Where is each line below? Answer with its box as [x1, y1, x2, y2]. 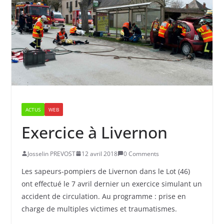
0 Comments [123, 149, 159, 158]
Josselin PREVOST [27, 149, 75, 158]
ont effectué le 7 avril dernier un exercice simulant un [21, 178, 202, 188]
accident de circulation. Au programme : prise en [21, 191, 186, 201]
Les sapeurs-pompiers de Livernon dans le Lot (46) [21, 166, 190, 176]
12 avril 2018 [81, 149, 117, 158]
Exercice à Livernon [21, 121, 167, 143]
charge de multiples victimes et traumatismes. [21, 203, 177, 213]
